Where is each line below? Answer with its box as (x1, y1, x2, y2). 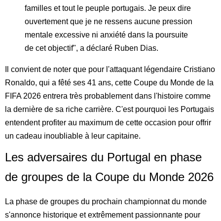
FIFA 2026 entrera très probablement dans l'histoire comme (5, 91, 211, 100)
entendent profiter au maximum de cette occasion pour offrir (5, 118, 211, 127)
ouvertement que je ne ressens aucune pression (25, 17, 192, 26)
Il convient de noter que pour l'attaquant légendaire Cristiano (5, 65, 215, 74)
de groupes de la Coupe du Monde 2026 (5, 170, 214, 184)
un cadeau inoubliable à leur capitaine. (5, 131, 141, 140)
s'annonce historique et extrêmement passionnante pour (5, 210, 200, 219)
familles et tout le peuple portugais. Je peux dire (25, 3, 191, 12)
